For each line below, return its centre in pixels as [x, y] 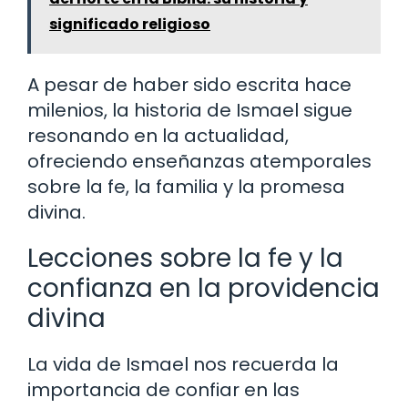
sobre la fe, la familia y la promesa [186, 187]
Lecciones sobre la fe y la [185, 259]
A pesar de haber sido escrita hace [189, 85]
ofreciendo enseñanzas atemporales [199, 162]
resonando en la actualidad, [158, 136]
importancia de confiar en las [163, 390]
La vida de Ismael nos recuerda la [183, 365]
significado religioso [130, 25]
